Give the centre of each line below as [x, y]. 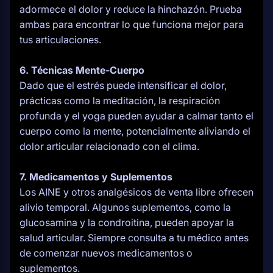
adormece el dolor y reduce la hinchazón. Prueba [131, 9]
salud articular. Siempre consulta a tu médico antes [134, 238]
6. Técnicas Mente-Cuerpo [82, 70]
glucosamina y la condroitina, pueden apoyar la [127, 222]
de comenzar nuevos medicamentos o [106, 253]
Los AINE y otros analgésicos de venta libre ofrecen [136, 192]
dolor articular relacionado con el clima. [109, 146]
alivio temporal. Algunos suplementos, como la [125, 207]
